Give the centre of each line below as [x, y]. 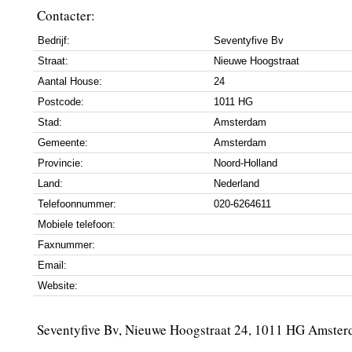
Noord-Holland [246, 163]
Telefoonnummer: [77, 204]
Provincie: [60, 163]
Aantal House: [70, 81]
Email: [52, 265]
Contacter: [66, 15]
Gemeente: [63, 143]
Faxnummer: [66, 245]
